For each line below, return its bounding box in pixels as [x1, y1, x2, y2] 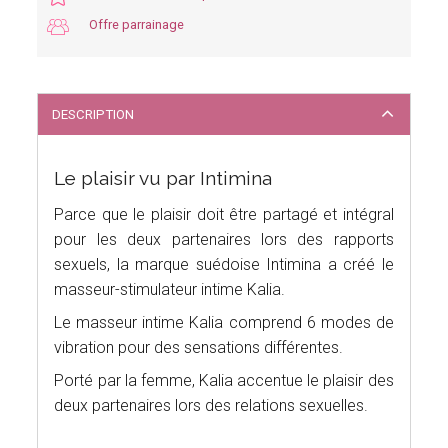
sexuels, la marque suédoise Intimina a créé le [54, 255, 394, 275]
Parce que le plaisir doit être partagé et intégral [54, 205, 394, 225]
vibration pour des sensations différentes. [54, 338, 344, 358]
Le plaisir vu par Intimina [54, 167, 273, 190]
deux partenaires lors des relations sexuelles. [54, 396, 369, 416]
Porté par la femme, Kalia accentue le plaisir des [54, 371, 394, 391]
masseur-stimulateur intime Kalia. [54, 280, 286, 300]
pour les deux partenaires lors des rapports [54, 230, 394, 250]
